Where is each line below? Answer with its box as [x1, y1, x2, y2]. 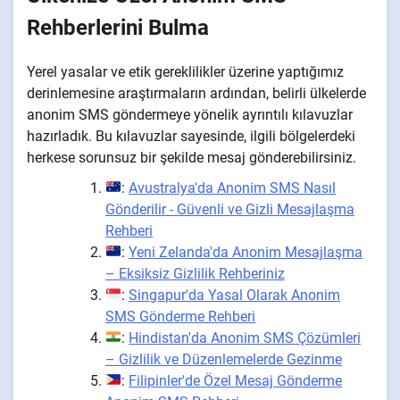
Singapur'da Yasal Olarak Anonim [129, 286, 341, 304]
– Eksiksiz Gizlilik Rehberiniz [105, 264, 285, 282]
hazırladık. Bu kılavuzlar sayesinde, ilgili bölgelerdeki [27, 127, 355, 145]
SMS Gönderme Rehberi [105, 307, 255, 325]
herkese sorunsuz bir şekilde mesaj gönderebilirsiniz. [27, 148, 356, 166]
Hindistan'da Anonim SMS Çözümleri [129, 329, 362, 346]
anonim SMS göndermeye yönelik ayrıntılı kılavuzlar [27, 105, 353, 123]
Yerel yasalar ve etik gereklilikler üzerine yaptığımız [27, 62, 344, 80]
